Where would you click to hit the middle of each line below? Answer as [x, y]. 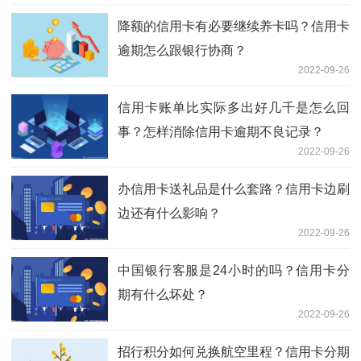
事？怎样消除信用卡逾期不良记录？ [221, 131]
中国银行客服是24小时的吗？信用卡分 [234, 270]
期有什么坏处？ [163, 294]
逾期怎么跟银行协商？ [182, 50]
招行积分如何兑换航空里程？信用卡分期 [234, 351]
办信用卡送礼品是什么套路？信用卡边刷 [234, 189]
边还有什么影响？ [169, 213]
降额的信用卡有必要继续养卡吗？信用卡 [234, 26]
